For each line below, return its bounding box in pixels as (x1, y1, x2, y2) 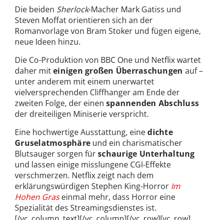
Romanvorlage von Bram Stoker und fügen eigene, (15, 26, 201, 37)
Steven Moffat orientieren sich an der (15, 15, 153, 26)
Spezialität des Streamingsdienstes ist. (15, 202, 157, 214)
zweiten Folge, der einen (15, 98, 106, 109)
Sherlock (56, 4, 88, 15)
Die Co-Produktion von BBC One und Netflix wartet (15, 55, 201, 66)
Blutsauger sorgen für (15, 148, 98, 160)
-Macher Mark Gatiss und (88, 4, 181, 15)
